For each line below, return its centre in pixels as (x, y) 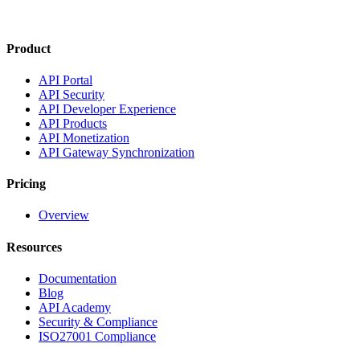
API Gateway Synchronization (117, 152)
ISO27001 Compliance (97, 336)
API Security (72, 94)
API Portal (65, 80)
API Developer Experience (107, 108)
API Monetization (84, 137)
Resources (34, 247)
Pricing (26, 184)
